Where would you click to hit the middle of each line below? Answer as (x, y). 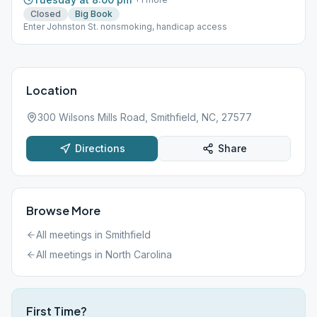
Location (52, 90)
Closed (46, 14)
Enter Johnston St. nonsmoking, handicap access (125, 27)
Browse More (63, 211)
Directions (100, 148)
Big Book (94, 14)
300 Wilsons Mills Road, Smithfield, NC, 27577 (145, 117)
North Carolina (139, 254)
